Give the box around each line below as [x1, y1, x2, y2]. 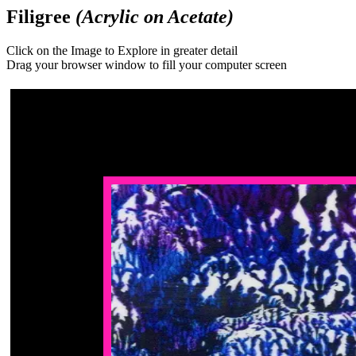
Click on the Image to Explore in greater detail [6, 43, 238, 57]
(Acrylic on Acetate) [75, 6, 234, 27]
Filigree [6, 6, 75, 27]
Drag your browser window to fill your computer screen [6, 57, 287, 72]
